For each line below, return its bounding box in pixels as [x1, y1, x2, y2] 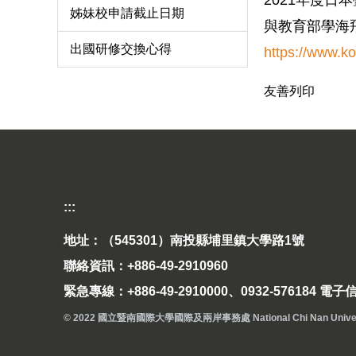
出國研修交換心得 [70, 41, 172, 56]
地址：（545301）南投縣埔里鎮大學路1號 [64, 234, 304, 248]
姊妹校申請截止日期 [70, 6, 184, 20]
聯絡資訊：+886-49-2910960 [64, 259, 228, 273]
